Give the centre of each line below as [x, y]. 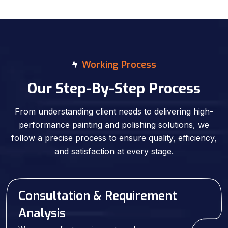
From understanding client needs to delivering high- [114, 111]
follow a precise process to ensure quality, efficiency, [114, 138]
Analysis [42, 213]
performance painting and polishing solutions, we [114, 124]
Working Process [119, 64]
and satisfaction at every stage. [114, 151]
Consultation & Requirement [98, 196]
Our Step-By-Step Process [114, 88]
